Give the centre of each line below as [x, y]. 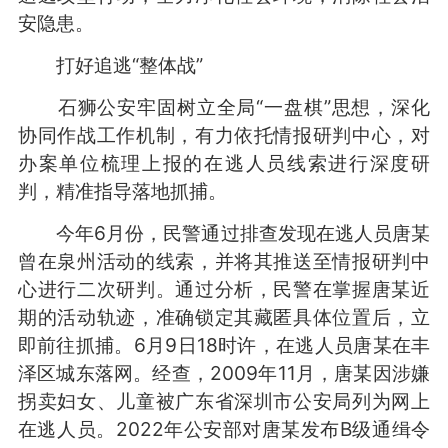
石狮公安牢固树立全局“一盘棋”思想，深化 [224, 106]
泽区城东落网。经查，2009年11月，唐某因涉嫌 [224, 372]
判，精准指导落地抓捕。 [122, 190]
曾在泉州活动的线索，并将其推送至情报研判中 [224, 260]
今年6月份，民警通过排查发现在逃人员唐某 [224, 232]
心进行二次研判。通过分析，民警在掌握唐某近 [224, 288]
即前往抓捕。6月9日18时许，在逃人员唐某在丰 [224, 344]
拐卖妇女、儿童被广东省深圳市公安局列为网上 [224, 400]
